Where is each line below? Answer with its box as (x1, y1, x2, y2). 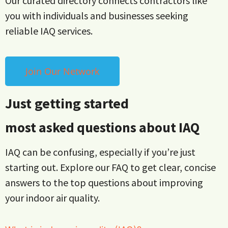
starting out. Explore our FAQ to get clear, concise (5, 160, 216, 174)
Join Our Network (25, 65, 99, 77)
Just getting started (5, 94, 129, 112)
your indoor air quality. (5, 191, 100, 204)
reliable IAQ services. (5, 24, 93, 38)
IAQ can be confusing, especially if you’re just (5, 145, 195, 158)
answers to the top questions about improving (5, 176, 203, 189)
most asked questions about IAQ (5, 118, 199, 136)
